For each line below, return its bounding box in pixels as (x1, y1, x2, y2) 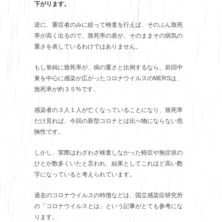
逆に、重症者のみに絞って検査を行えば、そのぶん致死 (34, 21, 183, 28)
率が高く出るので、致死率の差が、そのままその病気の (34, 32, 183, 39)
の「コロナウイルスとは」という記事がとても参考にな (34, 202, 183, 210)
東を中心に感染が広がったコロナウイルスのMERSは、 (34, 74, 182, 82)
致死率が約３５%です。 (34, 85, 99, 93)
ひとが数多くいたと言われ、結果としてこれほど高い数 (34, 160, 183, 167)
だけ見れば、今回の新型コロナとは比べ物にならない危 (34, 117, 183, 124)
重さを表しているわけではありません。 (34, 43, 141, 50)
